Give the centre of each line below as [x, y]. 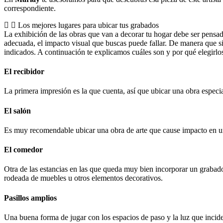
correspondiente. [30, 8]
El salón [17, 111]
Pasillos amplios [30, 198]
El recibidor [24, 72]
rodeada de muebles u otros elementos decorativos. [83, 178]
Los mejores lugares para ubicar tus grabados [88, 25]
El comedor [23, 150]
